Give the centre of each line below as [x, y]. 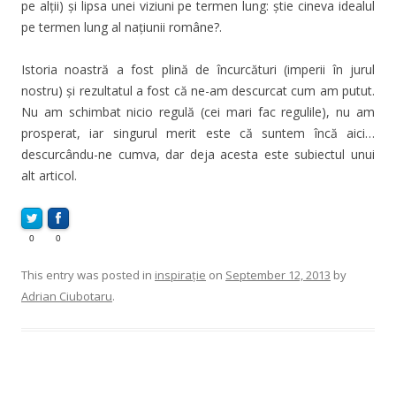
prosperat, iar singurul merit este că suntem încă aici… [198, 133]
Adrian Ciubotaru [67, 296]
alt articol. [49, 175]
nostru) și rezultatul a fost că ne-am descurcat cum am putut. [198, 90]
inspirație [180, 274]
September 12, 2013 [278, 274]
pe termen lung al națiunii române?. [122, 27]
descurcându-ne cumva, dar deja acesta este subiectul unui [198, 154]
